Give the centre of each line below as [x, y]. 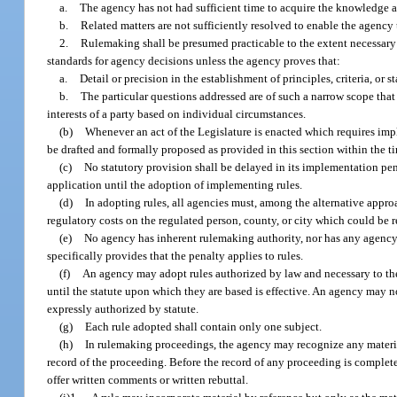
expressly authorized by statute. [123, 308]
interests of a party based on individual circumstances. [177, 113]
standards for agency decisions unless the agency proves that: [194, 60]
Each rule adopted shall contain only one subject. [204, 326]
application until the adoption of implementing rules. [175, 184]
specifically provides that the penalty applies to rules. [175, 255]
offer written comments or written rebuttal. [148, 379]
